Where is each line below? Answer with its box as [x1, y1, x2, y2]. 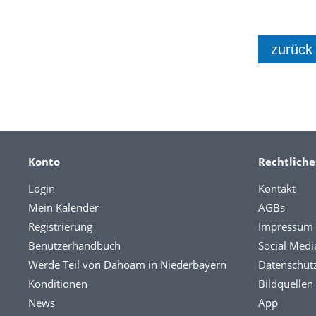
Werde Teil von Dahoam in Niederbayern [28, 257, 226, 272]
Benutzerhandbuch [28, 238, 121, 253]
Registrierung [28, 219, 92, 233]
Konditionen [28, 276, 87, 291]
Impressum [258, 219, 313, 233]
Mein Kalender [28, 200, 99, 214]
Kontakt [258, 181, 296, 195]
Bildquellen [258, 276, 313, 291]
